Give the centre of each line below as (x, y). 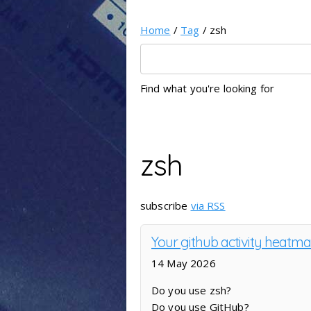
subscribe (166, 206)
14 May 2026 (184, 263)
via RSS (208, 206)
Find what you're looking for (208, 88)
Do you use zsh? (192, 290)
